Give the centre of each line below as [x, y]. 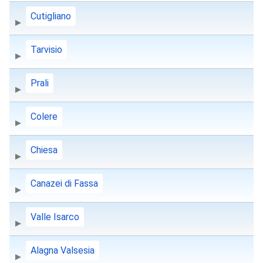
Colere [44, 117]
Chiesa [44, 150]
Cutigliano [51, 16]
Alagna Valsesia [63, 251]
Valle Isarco [55, 217]
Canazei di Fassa [64, 184]
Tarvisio [46, 50]
